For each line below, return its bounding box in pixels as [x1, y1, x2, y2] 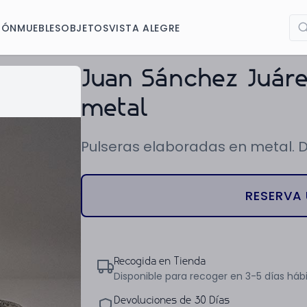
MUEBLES [16, 21, 61, 35]
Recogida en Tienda [114, 256, 206, 267]
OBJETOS [60, 21, 109, 35]
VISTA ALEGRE [108, 21, 181, 35]
